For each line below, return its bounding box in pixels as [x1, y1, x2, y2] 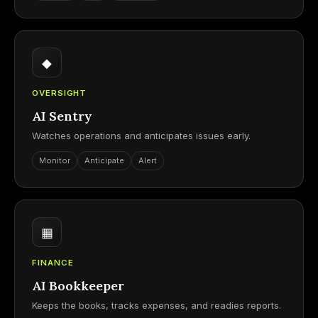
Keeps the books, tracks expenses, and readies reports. [32, 300, 281, 311]
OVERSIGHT [32, 88, 87, 98]
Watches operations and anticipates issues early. [32, 130, 251, 141]
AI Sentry [32, 108, 92, 124]
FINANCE [32, 258, 74, 268]
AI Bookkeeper [32, 278, 124, 294]
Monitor [39, 155, 70, 165]
